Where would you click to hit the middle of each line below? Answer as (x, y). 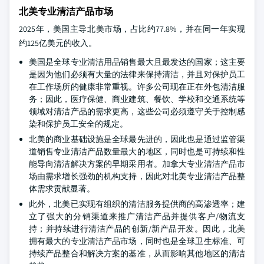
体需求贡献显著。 (62, 188)
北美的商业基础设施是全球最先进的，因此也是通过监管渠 (137, 139)
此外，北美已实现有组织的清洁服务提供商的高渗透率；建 (137, 204)
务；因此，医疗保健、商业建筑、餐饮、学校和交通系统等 (137, 99)
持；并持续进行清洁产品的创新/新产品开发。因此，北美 (137, 228)
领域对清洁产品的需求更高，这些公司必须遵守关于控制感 (137, 111)
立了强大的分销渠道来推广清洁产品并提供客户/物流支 (137, 216)
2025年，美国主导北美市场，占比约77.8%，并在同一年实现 (132, 29)
